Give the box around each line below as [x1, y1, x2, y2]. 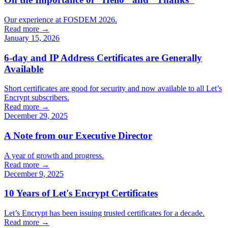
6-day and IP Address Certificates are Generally [4, 52, 202, 63]
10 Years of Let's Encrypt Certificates [4, 188, 158, 199]
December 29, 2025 [4, 111, 68, 121]
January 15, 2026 [4, 33, 60, 42]
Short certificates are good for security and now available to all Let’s [4, 84, 222, 93]
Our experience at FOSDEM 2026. [4, 15, 117, 24]
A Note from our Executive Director [4, 130, 152, 141]
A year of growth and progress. [4, 151, 104, 160]
